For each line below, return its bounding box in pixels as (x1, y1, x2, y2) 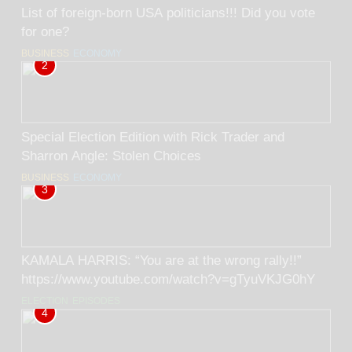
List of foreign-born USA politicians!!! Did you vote (21, 5, 241, 20)
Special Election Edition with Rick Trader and (21, 129, 284, 144)
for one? (21, 24, 69, 38)
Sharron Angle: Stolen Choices (21, 148, 201, 163)
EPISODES (72, 295, 120, 307)
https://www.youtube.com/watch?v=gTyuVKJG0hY (21, 272, 315, 287)
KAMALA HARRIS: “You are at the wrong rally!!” (21, 253, 135, 268)
